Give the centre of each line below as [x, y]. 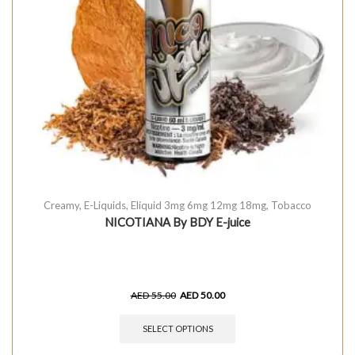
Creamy [61, 205]
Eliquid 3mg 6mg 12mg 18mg [198, 205]
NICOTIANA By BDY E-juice [177, 221]
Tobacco [291, 205]
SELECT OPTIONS [177, 329]
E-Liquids [105, 205]
